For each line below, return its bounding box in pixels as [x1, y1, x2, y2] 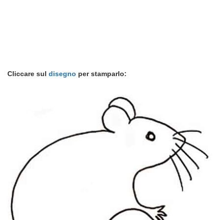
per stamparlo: [76, 69, 127, 78]
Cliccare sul [7, 69, 49, 78]
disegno [49, 69, 76, 78]
